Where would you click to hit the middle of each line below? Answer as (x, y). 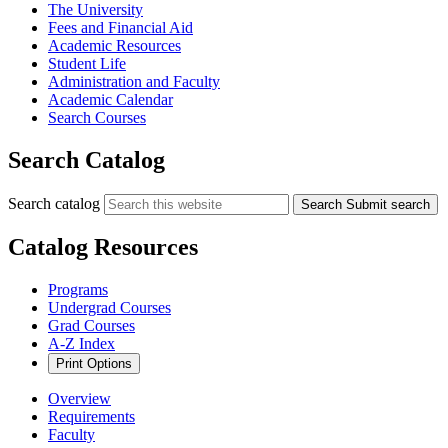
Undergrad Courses (109, 308)
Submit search (388, 204)
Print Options (94, 364)
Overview (79, 399)
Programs (78, 290)
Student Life (87, 63)
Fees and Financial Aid (120, 27)
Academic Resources (114, 45)
